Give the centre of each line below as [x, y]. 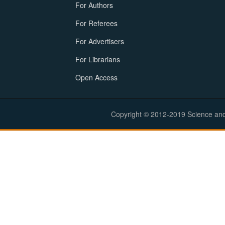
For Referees [96, 23]
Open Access [96, 77]
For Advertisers [100, 41]
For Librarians [98, 59]
